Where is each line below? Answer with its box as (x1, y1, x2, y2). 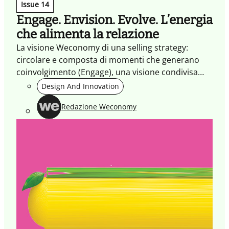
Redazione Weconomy (61, 102, 136, 112)
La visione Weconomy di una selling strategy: (16, 41, 188, 53)
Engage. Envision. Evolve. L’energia (16, 12, 213, 27)
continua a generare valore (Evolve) (16, 90, 152, 102)
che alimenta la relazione (16, 27, 159, 41)
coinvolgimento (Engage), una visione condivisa (16, 66, 198, 78)
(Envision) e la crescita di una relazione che (16, 78, 181, 90)
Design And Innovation (41, 81, 119, 91)
